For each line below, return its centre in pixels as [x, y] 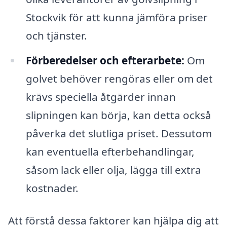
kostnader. [52, 188]
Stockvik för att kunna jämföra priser [117, 17]
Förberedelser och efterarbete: [105, 61]
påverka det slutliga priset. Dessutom [119, 134]
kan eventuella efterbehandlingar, [110, 152]
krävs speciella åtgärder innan [101, 97]
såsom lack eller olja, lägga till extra [113, 170]
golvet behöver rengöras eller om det [119, 79]
